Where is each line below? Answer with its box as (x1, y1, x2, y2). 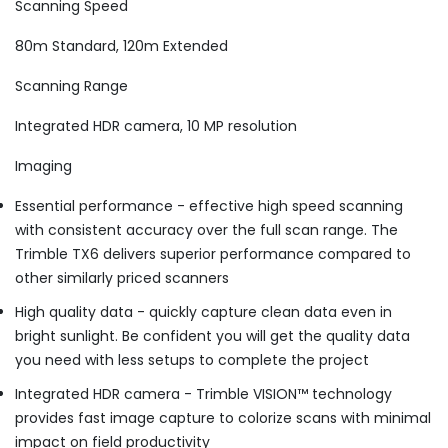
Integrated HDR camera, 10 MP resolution (15, 116, 297, 137)
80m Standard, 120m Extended (15, 36, 228, 57)
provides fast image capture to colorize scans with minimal (15, 408, 431, 429)
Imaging (15, 156, 72, 177)
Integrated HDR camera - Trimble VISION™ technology (15, 384, 392, 405)
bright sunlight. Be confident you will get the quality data (15, 326, 410, 347)
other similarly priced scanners (15, 268, 229, 289)
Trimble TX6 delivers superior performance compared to (15, 244, 411, 265)
